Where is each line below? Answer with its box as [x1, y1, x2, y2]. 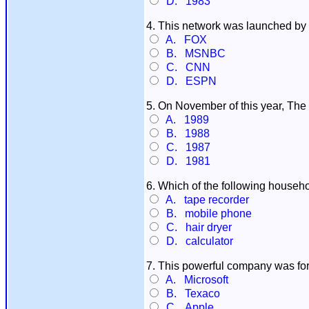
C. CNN [161, 61, 210, 73]
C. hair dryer [161, 221, 232, 233]
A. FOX [161, 34, 207, 46]
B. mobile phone [161, 208, 252, 219]
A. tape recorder [161, 194, 249, 206]
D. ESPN [161, 75, 217, 87]
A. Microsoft [161, 274, 228, 286]
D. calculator [161, 235, 233, 247]
